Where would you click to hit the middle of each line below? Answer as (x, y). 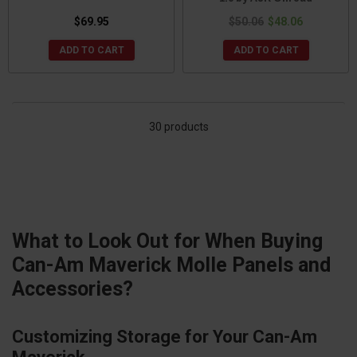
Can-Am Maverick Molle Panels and (171, 265)
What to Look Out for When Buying (167, 241)
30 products (178, 127)
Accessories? (73, 289)
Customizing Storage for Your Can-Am (165, 337)
